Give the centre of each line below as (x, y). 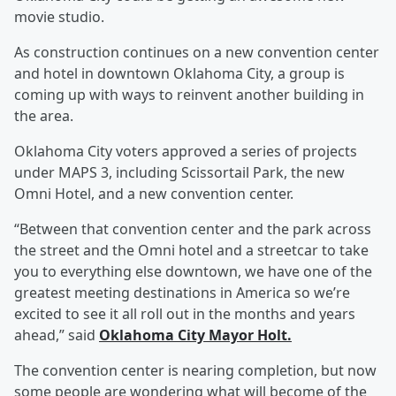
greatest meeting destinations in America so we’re (182, 293)
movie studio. (59, 17)
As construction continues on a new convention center (197, 52)
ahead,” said (57, 335)
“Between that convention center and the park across (193, 229)
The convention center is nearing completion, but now (195, 370)
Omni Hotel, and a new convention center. (154, 194)
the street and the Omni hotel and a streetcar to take (191, 250)
